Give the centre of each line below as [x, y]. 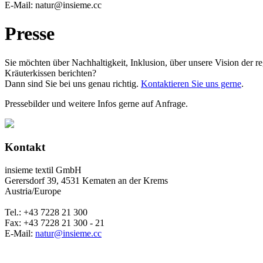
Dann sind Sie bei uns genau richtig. [73, 83]
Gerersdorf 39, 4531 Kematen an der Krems [86, 181]
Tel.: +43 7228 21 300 [46, 213]
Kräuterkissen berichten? [50, 73]
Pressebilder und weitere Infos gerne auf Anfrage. [96, 103]
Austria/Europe [33, 191]
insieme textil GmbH [43, 170]
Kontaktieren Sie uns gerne [191, 83]
